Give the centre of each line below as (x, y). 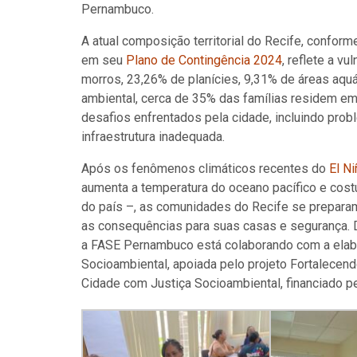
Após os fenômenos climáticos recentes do (205, 169)
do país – (108, 207)
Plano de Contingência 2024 (204, 60)
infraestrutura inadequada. (153, 137)
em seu (104, 60)
